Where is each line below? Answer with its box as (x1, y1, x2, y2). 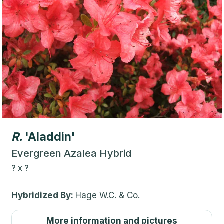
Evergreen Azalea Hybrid (11, 147, 131, 159)
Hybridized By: (11, 190, 75, 200)
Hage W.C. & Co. (75, 190, 140, 200)
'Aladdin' (25, 129, 75, 144)
